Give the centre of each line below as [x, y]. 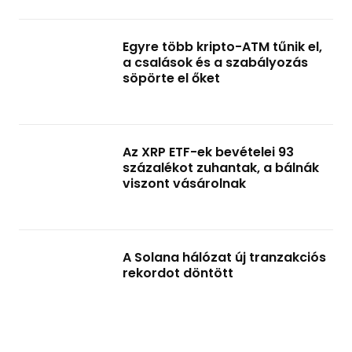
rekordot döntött [178, 273]
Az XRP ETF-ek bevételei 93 [208, 152]
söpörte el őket [171, 78]
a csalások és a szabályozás [215, 62]
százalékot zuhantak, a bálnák [221, 168]
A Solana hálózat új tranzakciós [224, 257]
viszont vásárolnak [184, 183]
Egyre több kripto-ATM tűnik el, [222, 47]
